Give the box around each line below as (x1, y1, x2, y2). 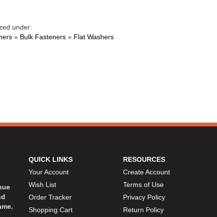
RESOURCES (123, 155, 165, 163)
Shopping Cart (29, 205, 73, 214)
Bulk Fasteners (20, 32, 66, 41)
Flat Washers (74, 32, 114, 41)
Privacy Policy (123, 193, 165, 201)
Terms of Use (123, 180, 164, 188)
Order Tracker (29, 193, 72, 201)
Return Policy (123, 205, 164, 214)
